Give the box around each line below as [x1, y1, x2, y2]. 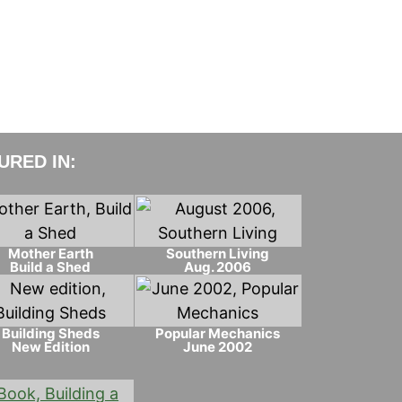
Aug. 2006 [184, 258, 252, 275]
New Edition [11, 338, 90, 356]
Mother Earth [7, 244, 93, 262]
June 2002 [183, 338, 253, 356]
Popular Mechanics [155, 325, 281, 343]
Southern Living [166, 244, 270, 262]
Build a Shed [10, 258, 92, 275]
